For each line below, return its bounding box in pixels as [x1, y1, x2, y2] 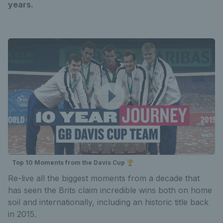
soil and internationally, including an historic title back [8, 197, 209, 207]
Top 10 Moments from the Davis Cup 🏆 [12, 159, 134, 166]
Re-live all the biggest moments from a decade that [8, 173, 200, 183]
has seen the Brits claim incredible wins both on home [8, 185, 212, 195]
